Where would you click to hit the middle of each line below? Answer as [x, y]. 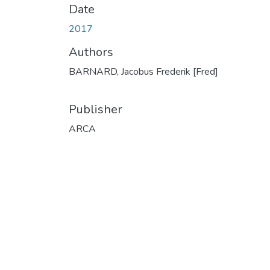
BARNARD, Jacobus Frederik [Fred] [143, 71]
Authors [91, 52]
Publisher [96, 109]
